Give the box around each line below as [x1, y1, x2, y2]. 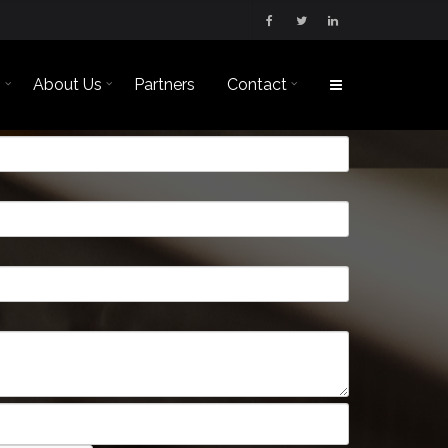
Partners [134, 75, 195, 94]
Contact [227, 75, 287, 94]
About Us [33, 75, 102, 94]
